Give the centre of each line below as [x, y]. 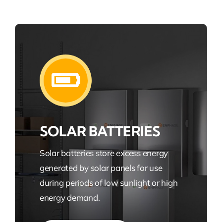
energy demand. [70, 197]
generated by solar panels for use [101, 168]
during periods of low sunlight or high [109, 183]
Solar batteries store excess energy [104, 153]
